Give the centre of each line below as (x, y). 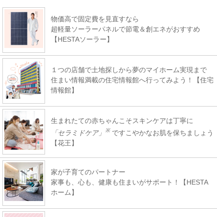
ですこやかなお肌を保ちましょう (162, 132)
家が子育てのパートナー (88, 172)
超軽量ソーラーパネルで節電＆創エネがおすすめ (125, 29)
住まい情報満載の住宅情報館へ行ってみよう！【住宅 (132, 80)
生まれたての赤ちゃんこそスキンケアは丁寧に (122, 121)
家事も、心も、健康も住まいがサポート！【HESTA (130, 182)
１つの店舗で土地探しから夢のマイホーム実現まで (129, 70)
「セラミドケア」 (78, 132)
